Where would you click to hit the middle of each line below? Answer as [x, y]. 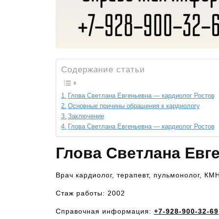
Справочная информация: [105, 211]
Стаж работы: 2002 [90, 193]
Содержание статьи [103, 70]
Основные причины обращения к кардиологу [134, 106]
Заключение [86, 116]
